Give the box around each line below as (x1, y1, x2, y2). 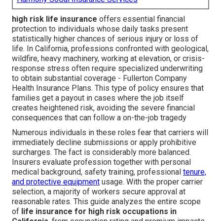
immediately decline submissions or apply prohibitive (12, 138, 196, 147)
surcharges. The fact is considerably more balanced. (12, 147, 191, 157)
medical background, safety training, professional (12, 167, 183, 177)
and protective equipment (12, 177, 100, 187)
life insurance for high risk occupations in (21, 207, 177, 217)
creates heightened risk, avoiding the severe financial (12, 103, 195, 113)
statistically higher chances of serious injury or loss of (12, 34, 198, 44)
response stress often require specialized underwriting (12, 64, 203, 74)
